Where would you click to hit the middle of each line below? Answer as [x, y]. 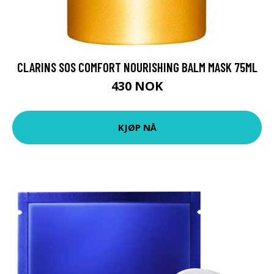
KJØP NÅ [137, 128]
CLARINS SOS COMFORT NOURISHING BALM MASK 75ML [137, 67]
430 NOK [137, 86]
